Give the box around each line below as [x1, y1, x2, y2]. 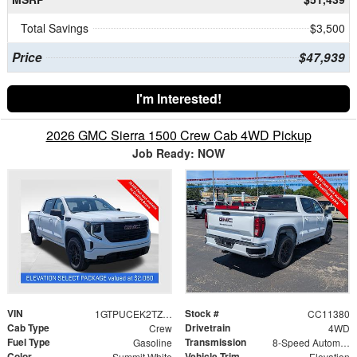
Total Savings [21, 19, 88, 36]
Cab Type [7, 320, 49, 335]
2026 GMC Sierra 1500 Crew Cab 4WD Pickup [45, 125, 312, 144]
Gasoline [132, 335, 172, 349]
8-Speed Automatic [339, 335, 350, 349]
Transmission [185, 334, 246, 349]
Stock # [185, 305, 219, 320]
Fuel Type [7, 334, 50, 349]
